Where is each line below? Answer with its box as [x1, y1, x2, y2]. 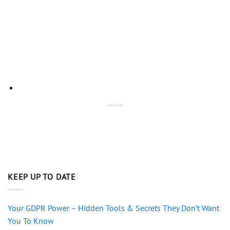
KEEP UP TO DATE [8, 171, 76, 182]
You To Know [8, 215, 54, 226]
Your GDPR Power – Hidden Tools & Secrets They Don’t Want [8, 202, 219, 213]
